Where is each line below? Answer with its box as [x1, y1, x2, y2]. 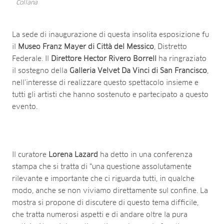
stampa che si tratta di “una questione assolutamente [12, 163, 191, 171]
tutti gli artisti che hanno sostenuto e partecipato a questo [12, 91, 208, 99]
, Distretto [154, 43, 187, 51]
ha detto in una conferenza [98, 151, 192, 159]
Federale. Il [12, 55, 51, 63]
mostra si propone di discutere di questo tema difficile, [12, 199, 198, 207]
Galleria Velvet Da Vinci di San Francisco [69, 67, 207, 75]
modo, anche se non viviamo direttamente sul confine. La [12, 187, 208, 195]
